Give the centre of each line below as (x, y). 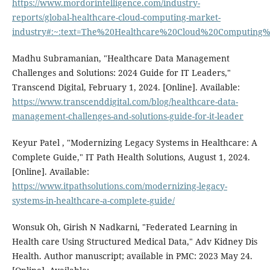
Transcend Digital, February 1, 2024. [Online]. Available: (126, 87)
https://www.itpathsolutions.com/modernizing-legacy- (119, 186)
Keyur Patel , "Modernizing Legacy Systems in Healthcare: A (134, 143)
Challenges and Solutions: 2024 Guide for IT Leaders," (121, 73)
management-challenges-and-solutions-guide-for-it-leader (127, 116)
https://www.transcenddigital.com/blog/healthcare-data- (125, 102)
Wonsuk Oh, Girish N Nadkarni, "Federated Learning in (124, 227)
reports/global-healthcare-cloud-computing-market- (116, 17)
